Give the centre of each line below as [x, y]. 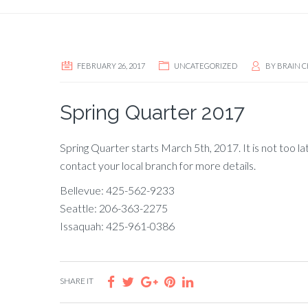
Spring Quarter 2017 [152, 112]
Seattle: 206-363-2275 [114, 208]
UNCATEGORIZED [206, 66]
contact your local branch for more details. [158, 165]
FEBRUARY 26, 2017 [111, 66]
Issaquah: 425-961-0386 [117, 226]
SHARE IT [77, 281]
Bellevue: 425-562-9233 [117, 190]
